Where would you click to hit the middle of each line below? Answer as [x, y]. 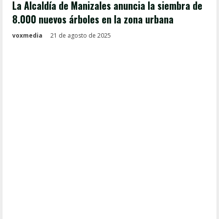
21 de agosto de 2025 [81, 35]
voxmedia [27, 35]
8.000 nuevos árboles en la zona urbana [93, 19]
